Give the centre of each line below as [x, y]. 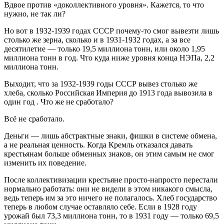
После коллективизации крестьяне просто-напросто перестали [111, 180]
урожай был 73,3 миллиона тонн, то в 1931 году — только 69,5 [111, 216]
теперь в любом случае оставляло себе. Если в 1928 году [100, 207]
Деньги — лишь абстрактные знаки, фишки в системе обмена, [110, 136]
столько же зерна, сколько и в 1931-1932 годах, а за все [97, 40]
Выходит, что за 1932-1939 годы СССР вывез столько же [101, 84]
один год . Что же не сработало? [59, 102]
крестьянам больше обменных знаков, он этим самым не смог [109, 154]
